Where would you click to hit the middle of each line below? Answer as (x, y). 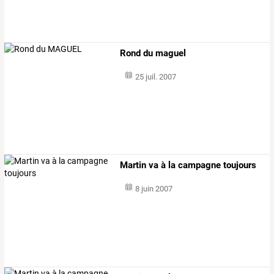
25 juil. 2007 (155, 77)
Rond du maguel (153, 54)
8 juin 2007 (154, 189)
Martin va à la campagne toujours (188, 165)
